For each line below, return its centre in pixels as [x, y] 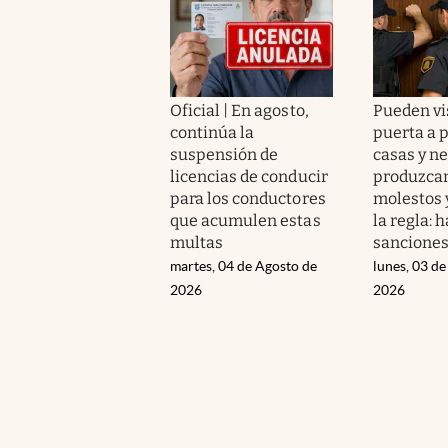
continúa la [212, 132]
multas [197, 242]
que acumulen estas [245, 220]
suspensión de [224, 154]
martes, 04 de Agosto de [243, 265]
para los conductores [248, 198]
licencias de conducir [249, 176]
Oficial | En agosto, [239, 110]
